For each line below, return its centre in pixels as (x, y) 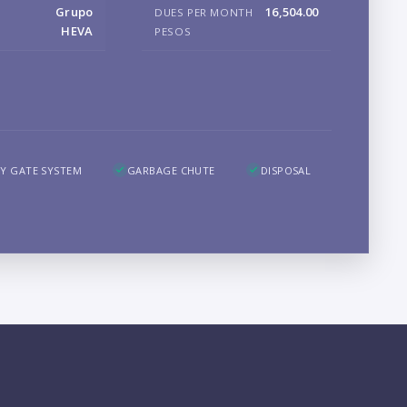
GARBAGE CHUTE (171, 170)
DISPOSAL (286, 170)
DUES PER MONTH (204, 12)
